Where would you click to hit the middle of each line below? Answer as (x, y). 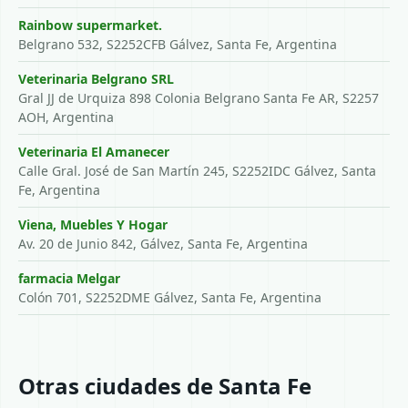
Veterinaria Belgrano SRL (96, 79)
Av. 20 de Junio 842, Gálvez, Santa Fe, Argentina (163, 244)
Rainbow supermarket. (90, 25)
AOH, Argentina (66, 117)
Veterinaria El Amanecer (94, 152)
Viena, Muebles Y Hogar (93, 224)
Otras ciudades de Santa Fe (165, 386)
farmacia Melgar (69, 278)
